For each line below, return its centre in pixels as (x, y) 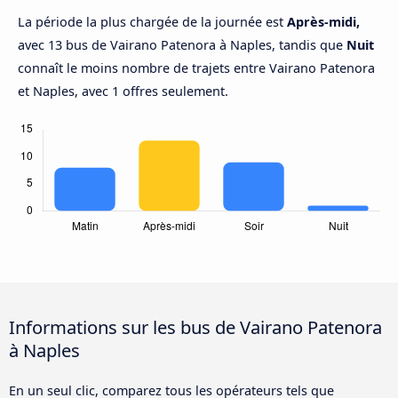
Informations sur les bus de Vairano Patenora (195, 327)
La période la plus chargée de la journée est (152, 22)
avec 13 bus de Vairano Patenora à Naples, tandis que (182, 45)
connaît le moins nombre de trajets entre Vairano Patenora (196, 68)
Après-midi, (323, 22)
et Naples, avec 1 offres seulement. (123, 92)
